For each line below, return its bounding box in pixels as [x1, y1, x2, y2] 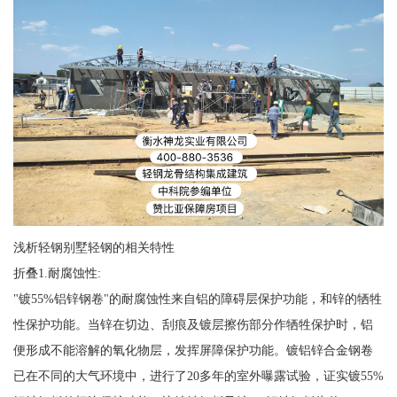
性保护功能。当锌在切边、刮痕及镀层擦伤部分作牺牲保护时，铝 [12, 317, 373, 332]
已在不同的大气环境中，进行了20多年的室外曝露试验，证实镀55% [12, 369, 384, 384]
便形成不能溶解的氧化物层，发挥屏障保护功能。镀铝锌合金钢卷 [12, 343, 373, 358]
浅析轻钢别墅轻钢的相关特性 [12, 240, 175, 255]
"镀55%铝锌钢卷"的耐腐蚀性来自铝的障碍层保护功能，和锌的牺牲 [12, 292, 382, 307]
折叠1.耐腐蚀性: [12, 266, 101, 281]
